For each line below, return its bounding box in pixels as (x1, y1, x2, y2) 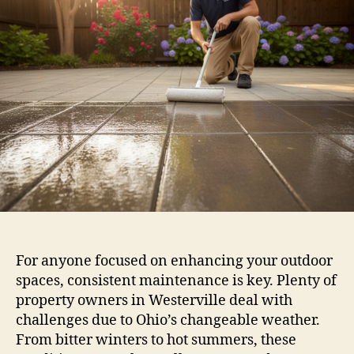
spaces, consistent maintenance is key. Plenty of (16, 271, 337, 290)
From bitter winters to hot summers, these (16, 330, 296, 349)
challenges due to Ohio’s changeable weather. (16, 311, 320, 330)
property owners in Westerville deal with (16, 291, 292, 310)
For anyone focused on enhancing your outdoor (16, 251, 333, 270)
